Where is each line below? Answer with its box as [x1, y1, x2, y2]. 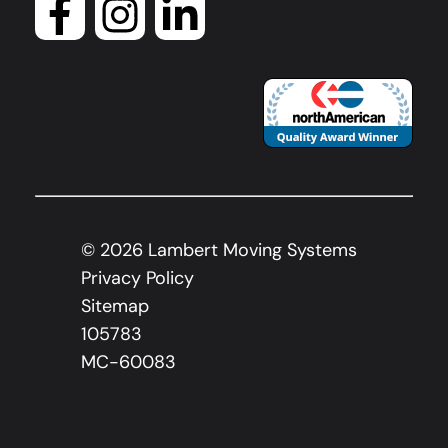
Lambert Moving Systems [143, 238, 357, 263]
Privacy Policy [81, 266, 194, 291]
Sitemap [81, 294, 149, 319]
